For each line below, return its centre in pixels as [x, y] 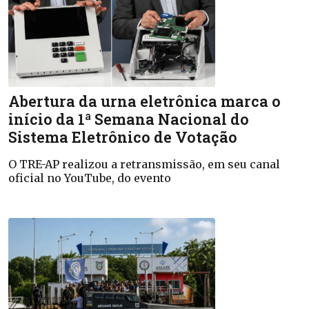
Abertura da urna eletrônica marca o [144, 101]
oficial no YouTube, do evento [90, 178]
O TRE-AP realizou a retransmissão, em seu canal [144, 164]
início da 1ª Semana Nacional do [129, 119]
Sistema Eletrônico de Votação [123, 137]
